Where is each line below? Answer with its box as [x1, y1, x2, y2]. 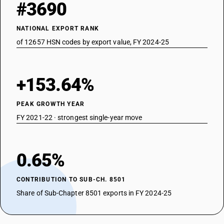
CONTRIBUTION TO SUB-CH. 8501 [16, 176, 126, 183]
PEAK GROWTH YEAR [16, 100, 85, 107]
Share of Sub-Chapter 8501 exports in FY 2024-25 [16, 189, 171, 197]
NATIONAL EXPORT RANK [16, 25, 99, 32]
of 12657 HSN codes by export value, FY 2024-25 [16, 38, 169, 46]
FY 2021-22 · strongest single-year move [16, 113, 142, 121]
